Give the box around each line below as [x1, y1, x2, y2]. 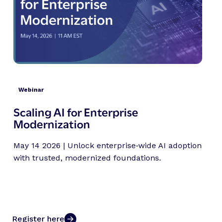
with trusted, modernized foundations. [13, 153, 161, 163]
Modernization [13, 114, 90, 131]
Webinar [18, 86, 44, 93]
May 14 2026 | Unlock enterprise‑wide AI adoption [13, 140, 202, 150]
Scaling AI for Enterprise [13, 103, 138, 119]
